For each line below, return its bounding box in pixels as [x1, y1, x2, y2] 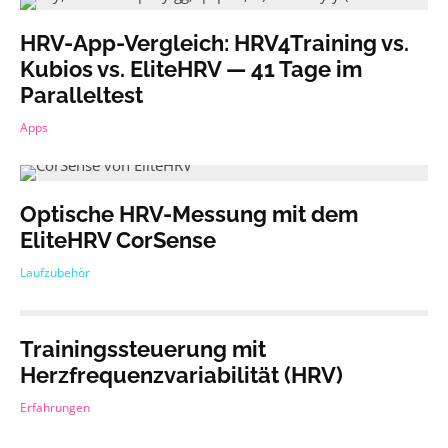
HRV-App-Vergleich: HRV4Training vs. [20, 30, 409, 56]
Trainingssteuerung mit [20, 336, 266, 362]
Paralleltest [20, 82, 143, 108]
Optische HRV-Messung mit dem [20, 201, 358, 227]
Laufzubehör [20, 264, 90, 281]
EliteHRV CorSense [20, 227, 216, 253]
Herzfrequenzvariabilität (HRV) [20, 362, 343, 388]
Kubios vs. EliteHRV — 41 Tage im [20, 56, 362, 82]
